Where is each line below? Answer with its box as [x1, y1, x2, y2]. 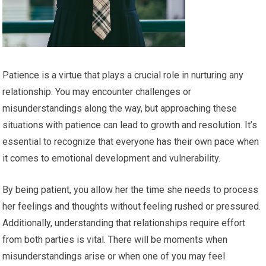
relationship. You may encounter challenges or [2, 85, 192, 97]
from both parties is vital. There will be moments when [2, 233, 228, 245]
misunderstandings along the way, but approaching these [2, 102, 237, 114]
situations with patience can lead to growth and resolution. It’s [2, 119, 258, 131]
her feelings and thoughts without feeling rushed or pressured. [2, 200, 261, 212]
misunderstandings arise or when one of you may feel [2, 250, 226, 262]
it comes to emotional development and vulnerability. [2, 152, 221, 164]
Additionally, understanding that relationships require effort [2, 217, 246, 229]
